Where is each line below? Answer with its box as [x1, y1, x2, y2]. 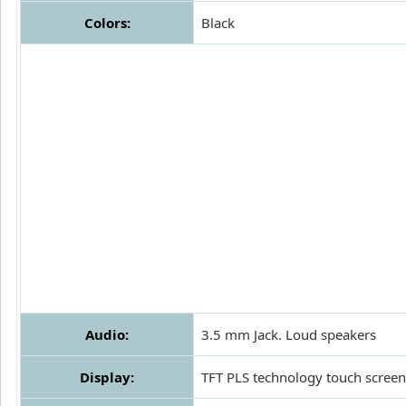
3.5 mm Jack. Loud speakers [201, 325, 376, 344]
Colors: [83, 14, 130, 33]
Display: [80, 368, 134, 387]
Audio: [85, 325, 129, 344]
